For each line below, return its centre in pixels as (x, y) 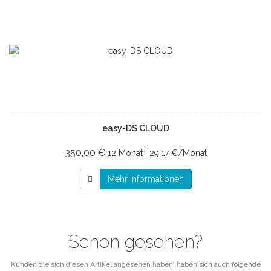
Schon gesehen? (135, 242)
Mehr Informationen (145, 179)
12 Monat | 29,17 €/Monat (157, 153)
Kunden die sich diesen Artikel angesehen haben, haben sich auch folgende (135, 264)
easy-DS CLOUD (135, 128)
